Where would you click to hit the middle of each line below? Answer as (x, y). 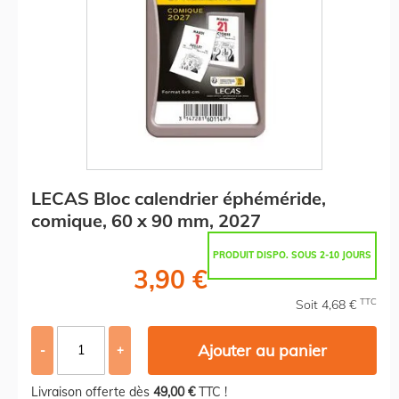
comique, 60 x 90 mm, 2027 (146, 220)
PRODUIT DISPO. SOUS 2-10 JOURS (292, 255)
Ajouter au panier (263, 350)
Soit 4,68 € (328, 304)
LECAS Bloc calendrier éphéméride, (179, 198)
